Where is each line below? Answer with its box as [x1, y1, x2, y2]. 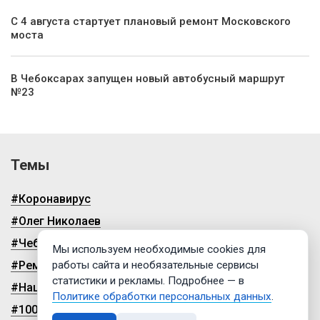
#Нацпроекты [11, 280, 88, 294]
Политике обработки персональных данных [52, 289, 271, 303]
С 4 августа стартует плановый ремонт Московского [11, 14, 291, 28]
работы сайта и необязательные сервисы [52, 258, 259, 271]
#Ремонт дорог [11, 258, 96, 272]
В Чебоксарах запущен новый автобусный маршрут [11, 71, 285, 85]
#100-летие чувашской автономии [11, 302, 201, 316]
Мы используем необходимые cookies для [52, 242, 266, 256]
